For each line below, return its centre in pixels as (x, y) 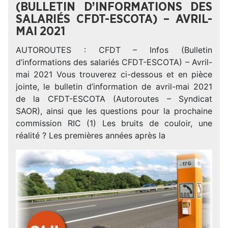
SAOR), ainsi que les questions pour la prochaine (114, 111)
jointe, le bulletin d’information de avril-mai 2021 (114, 87)
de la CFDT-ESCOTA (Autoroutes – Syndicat (114, 99)
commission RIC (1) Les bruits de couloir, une (114, 123)
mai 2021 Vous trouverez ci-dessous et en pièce (114, 74)
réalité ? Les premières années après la (91, 135)
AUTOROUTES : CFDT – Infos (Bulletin (114, 50)
